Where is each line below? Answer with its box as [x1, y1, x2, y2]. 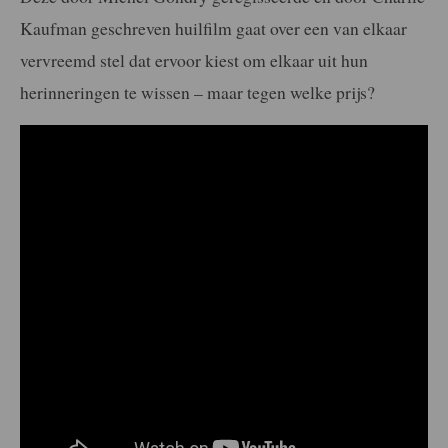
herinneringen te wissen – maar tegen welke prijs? [20, 79, 375, 104]
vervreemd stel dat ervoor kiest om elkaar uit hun [20, 47, 368, 72]
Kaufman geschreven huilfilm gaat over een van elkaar [20, 15, 407, 40]
